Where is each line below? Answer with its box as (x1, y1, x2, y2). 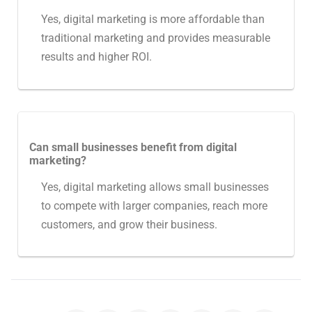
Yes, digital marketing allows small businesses (40, 180, 269, 194)
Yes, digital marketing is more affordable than (40, 13, 265, 26)
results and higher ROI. (40, 50, 152, 64)
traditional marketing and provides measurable (40, 31, 270, 45)
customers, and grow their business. (40, 217, 217, 231)
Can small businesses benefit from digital (29, 140, 237, 154)
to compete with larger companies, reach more (40, 198, 267, 212)
